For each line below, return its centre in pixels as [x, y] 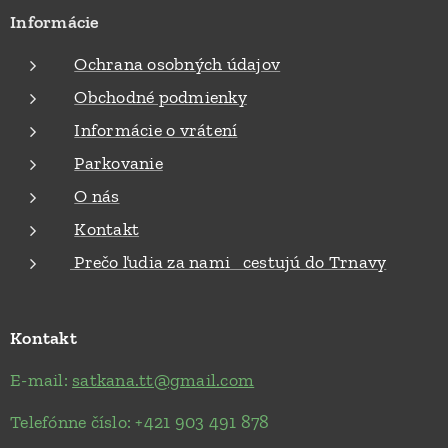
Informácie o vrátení [156, 129]
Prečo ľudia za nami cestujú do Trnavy [228, 261]
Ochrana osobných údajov [177, 63]
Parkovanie [118, 162]
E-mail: [41, 379]
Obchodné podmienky [160, 96]
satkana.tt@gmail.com [163, 379]
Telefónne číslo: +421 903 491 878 [140, 421]
